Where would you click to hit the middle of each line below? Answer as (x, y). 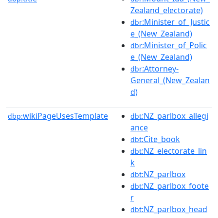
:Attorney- (160, 68)
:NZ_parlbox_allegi (175, 116)
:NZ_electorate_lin (174, 151)
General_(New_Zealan (170, 80)
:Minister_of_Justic (176, 22)
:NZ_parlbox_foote (175, 186)
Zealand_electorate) (167, 10)
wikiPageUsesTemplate (65, 116)
